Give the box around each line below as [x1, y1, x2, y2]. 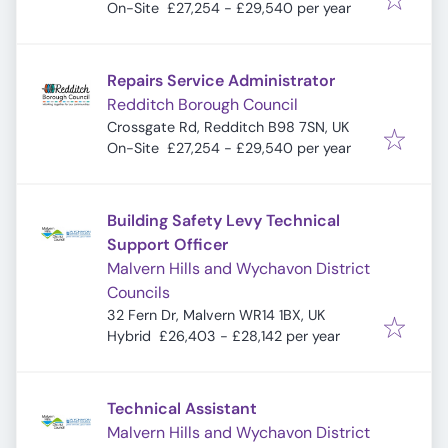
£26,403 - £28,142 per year [159, 327, 340, 345]
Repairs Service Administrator [107, 70, 335, 91]
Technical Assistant [107, 398, 257, 419]
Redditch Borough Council [107, 94, 298, 115]
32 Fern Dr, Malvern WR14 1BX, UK [107, 306, 325, 324]
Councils [107, 282, 170, 303]
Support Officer [107, 234, 228, 255]
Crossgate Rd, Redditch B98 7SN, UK [107, 118, 349, 136]
